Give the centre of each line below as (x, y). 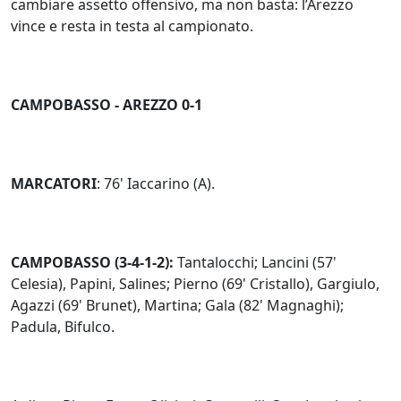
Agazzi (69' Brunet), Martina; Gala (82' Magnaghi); (177, 305)
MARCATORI (54, 183)
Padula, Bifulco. (63, 326)
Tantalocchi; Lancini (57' (257, 262)
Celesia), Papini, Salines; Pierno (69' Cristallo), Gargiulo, (195, 283)
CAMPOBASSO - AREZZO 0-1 (107, 104)
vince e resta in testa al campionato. (132, 26)
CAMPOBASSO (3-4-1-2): (94, 262)
